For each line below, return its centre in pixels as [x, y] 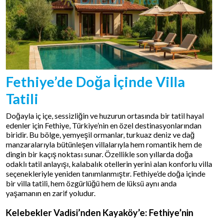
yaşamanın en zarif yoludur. [51, 193]
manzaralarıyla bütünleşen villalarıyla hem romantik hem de [104, 144]
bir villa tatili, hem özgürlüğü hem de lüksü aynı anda [91, 183]
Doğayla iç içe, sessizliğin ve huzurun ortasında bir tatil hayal [105, 116]
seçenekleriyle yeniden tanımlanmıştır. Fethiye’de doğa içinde [106, 173]
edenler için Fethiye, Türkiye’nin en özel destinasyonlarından [104, 125]
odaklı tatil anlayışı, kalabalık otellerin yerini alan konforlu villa [109, 164]
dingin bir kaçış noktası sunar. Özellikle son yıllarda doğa [99, 154]
